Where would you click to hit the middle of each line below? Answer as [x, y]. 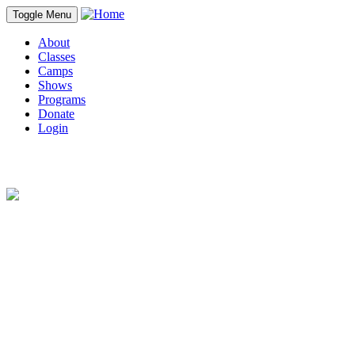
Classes [57, 57]
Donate [56, 114]
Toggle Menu [42, 15]
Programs [62, 99]
